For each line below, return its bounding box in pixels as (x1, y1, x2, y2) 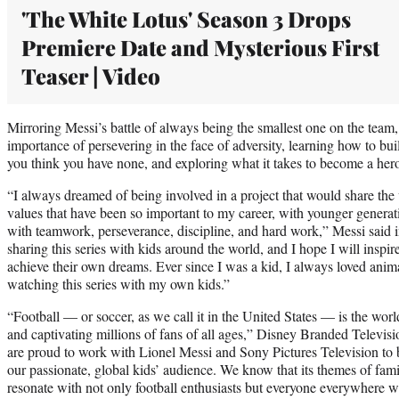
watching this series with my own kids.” (7, 273, 230, 293)
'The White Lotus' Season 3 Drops (21, 4, 351, 33)
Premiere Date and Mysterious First (21, 32, 379, 61)
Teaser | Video (21, 61, 160, 90)
